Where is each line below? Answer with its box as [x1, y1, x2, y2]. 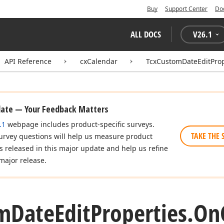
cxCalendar [80, 56, 117, 66]
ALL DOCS [130, 28, 161, 40]
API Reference [4, 56, 51, 66]
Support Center [165, 4, 207, 13]
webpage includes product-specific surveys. [5, 119, 154, 129]
